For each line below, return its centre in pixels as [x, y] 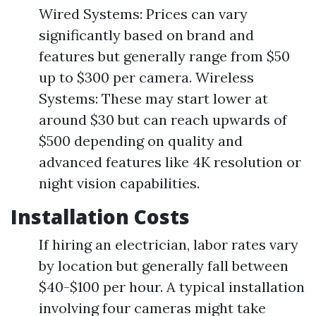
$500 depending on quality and [141, 141]
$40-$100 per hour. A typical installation [172, 287]
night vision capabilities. [119, 183]
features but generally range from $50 [164, 56]
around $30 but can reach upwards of [163, 120]
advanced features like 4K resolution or [170, 162]
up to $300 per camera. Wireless [146, 77]
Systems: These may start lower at [153, 98]
